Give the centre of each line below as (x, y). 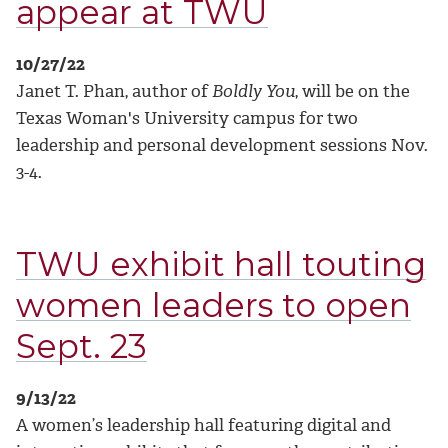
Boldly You (253, 91)
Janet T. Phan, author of (114, 91)
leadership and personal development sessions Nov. (222, 145)
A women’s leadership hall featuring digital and (203, 425)
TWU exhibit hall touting (221, 263)
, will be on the (352, 91)
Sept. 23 (81, 345)
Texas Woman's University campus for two (187, 118)
